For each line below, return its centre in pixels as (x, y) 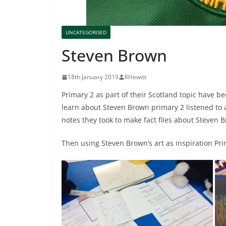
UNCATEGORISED (86, 33)
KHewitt (135, 77)
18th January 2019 (93, 77)
